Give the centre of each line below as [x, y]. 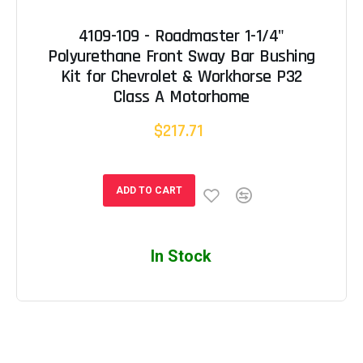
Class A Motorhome [181, 98]
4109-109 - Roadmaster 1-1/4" [181, 37]
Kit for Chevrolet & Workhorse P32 [181, 77]
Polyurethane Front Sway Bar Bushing [181, 57]
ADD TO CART [149, 191]
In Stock [181, 256]
